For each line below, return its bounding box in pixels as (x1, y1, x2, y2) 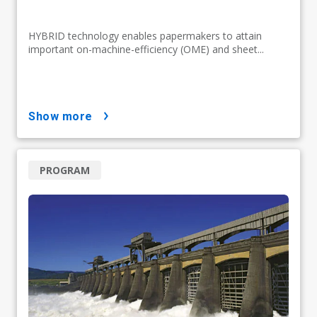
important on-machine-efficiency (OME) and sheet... (28, 42, 264, 56)
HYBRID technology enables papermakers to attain (28, 28, 262, 42)
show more (35, 109, 93, 123)
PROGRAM (40, 163, 90, 177)
